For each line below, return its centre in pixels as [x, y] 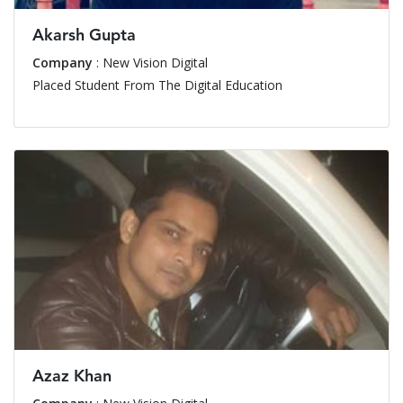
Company [63, 62]
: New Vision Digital [150, 62]
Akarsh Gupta [84, 36]
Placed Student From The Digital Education [157, 85]
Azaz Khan [72, 377]
